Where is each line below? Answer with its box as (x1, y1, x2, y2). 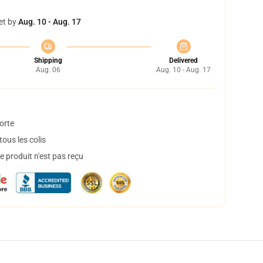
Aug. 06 (35, 66, 60, 74)
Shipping (33, 56, 62, 65)
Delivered (169, 56, 198, 65)
